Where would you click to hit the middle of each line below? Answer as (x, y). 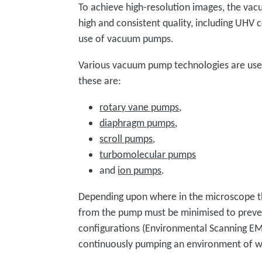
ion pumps (140, 170)
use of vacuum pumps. (127, 39)
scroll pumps (126, 139)
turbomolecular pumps (148, 154)
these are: (100, 81)
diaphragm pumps (137, 123)
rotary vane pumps (139, 107)
